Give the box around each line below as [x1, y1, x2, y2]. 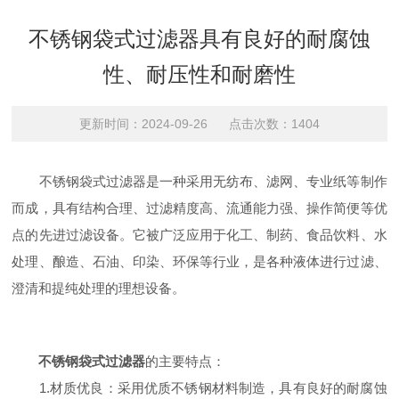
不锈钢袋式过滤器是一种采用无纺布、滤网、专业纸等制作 [12, 174, 387, 189]
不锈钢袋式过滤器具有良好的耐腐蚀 [28, 27, 370, 51]
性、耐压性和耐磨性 [102, 62, 296, 86]
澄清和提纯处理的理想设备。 [12, 281, 186, 296]
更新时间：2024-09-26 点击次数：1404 [78, 117, 320, 131]
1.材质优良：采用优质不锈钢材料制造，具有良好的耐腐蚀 [12, 380, 387, 395]
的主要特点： [145, 354, 226, 369]
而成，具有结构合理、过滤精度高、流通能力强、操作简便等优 [12, 200, 387, 216]
